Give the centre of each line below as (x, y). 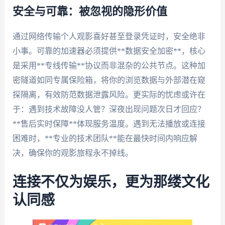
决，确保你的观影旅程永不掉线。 (73, 153)
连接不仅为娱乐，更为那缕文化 (111, 182)
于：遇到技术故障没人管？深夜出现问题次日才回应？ (109, 109)
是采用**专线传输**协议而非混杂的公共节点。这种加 (109, 65)
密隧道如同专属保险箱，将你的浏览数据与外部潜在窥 (109, 80)
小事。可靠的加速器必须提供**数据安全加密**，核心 (109, 51)
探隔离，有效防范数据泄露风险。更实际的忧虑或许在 (109, 94)
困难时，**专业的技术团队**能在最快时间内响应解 (105, 138)
